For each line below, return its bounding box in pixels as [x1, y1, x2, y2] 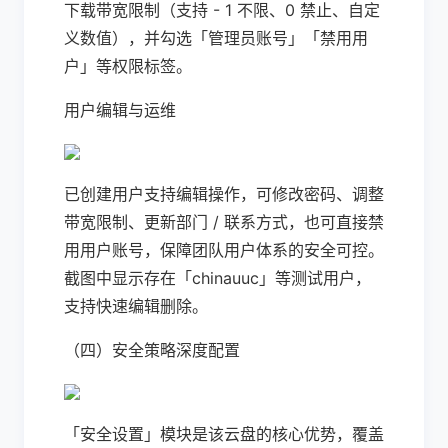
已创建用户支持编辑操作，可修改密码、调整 [64, 184, 384, 204]
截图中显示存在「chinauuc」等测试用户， [64, 268, 371, 288]
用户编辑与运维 [64, 100, 176, 120]
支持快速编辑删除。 [64, 296, 208, 316]
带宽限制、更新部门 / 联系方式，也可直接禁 [64, 212, 384, 232]
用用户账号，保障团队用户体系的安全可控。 [64, 240, 384, 260]
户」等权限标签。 [64, 56, 192, 76]
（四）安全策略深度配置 [64, 340, 240, 360]
